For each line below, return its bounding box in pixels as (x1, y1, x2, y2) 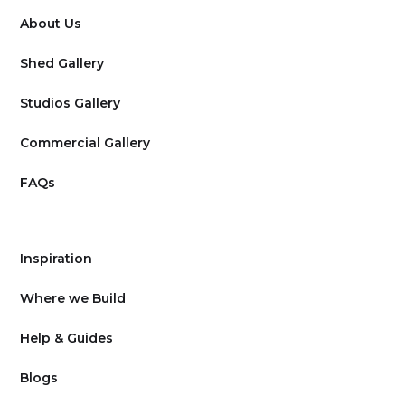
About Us (20, 15, 82, 33)
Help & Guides (20, 330, 114, 347)
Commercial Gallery (20, 135, 151, 152)
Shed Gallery (20, 55, 105, 72)
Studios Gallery (20, 95, 121, 112)
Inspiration (20, 250, 93, 268)
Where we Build (20, 290, 127, 307)
